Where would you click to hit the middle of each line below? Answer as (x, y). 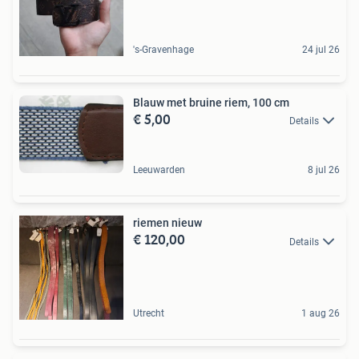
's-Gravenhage (163, 49)
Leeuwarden (159, 170)
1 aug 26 (321, 314)
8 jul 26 (324, 170)
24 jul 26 (321, 49)
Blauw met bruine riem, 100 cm (211, 102)
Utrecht (149, 314)
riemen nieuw (167, 223)
